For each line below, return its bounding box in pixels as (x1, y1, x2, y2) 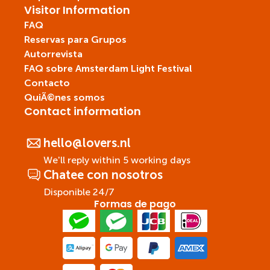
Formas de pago (94, 197, 176, 211)
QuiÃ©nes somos (24, 92, 105, 103)
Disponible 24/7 (43, 186, 115, 198)
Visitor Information (24, 2, 130, 17)
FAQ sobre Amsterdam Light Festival (24, 63, 192, 74)
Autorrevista (24, 48, 83, 60)
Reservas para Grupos (24, 34, 127, 45)
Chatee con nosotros (43, 168, 163, 182)
